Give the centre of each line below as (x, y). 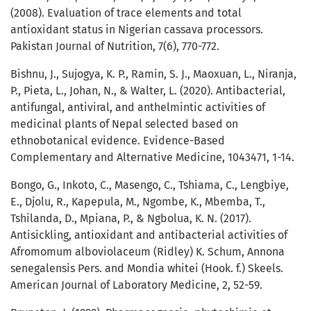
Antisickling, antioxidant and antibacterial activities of (149, 235)
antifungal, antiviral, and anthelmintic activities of (138, 108)
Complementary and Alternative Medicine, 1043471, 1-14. (152, 158)
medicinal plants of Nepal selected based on (124, 124)
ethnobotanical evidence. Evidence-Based (118, 141)
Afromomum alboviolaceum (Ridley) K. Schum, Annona (148, 252)
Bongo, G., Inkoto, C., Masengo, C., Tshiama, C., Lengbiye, (150, 185)
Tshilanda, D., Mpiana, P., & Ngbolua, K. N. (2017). (131, 219)
